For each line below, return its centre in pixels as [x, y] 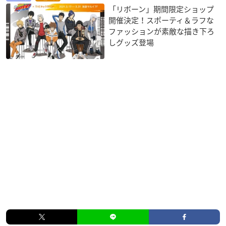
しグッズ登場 [131, 43]
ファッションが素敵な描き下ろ [162, 32]
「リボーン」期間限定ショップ [161, 9]
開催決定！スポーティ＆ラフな [161, 20]
